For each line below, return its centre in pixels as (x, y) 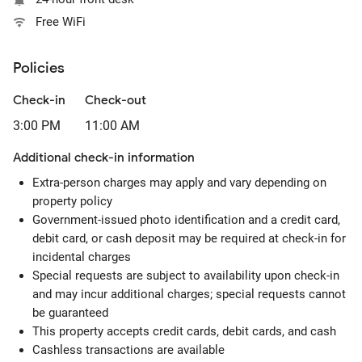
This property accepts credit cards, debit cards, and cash (184, 331)
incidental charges (82, 257)
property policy (72, 201)
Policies (39, 68)
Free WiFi (61, 22)
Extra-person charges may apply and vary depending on (179, 183)
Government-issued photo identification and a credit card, (186, 220)
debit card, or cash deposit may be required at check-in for (189, 238)
